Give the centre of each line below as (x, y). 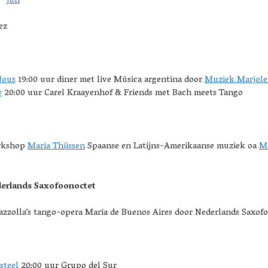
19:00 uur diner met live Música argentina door (110, 80)
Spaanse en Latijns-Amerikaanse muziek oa (172, 147)
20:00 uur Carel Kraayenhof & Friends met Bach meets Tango (122, 93)
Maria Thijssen (56, 147)
